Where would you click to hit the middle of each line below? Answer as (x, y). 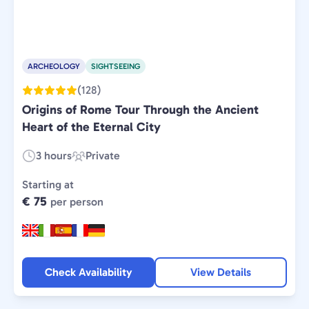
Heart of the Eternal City (91, 127)
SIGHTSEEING (116, 66)
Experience (99, 163)
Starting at (48, 185)
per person (77, 202)
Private (103, 156)
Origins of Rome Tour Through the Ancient (140, 110)
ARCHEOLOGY (54, 66)
